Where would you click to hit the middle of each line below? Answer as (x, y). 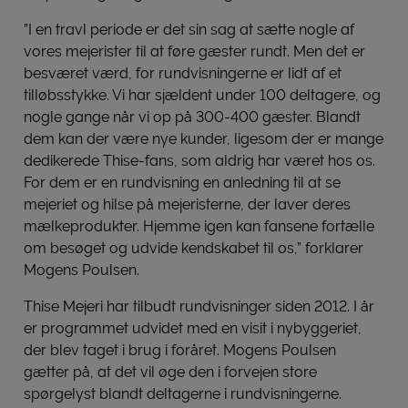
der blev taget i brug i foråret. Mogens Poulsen (180, 350)
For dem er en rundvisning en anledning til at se (182, 182)
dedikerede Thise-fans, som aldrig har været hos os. (199, 160)
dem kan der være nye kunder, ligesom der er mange (204, 138)
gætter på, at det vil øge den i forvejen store (170, 372)
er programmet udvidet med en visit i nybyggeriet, (193, 328)
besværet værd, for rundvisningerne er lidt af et (183, 73)
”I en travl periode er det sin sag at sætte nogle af (189, 29)
